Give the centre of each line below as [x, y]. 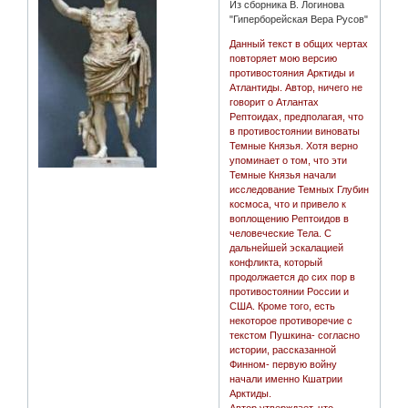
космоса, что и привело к [288, 204]
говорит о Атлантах [275, 102]
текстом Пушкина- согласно [295, 336]
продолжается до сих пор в [293, 277]
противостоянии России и [290, 292]
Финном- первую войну [284, 365]
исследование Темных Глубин [300, 190]
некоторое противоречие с [291, 321]
